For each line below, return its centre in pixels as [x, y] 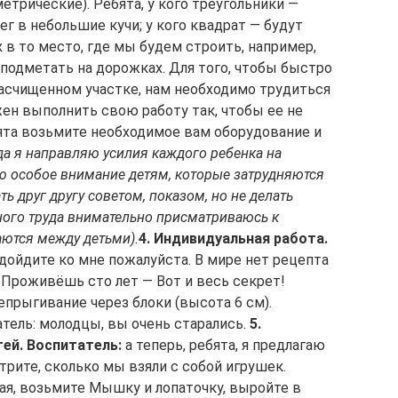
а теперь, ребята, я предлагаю [223, 345]
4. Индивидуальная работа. [233, 239]
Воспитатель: [74, 345]
